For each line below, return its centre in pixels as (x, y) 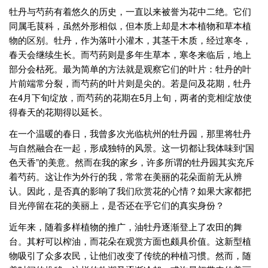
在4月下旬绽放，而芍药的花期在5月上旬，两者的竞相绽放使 (130, 98)
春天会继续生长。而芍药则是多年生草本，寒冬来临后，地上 (130, 54)
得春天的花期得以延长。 (58, 112)
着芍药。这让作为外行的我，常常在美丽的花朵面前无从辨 (126, 176)
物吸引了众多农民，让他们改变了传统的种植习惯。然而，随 (130, 255)
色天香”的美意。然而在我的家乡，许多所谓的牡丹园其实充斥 (132, 162)
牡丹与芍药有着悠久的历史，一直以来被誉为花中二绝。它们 (130, 11)
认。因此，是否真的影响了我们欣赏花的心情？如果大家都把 (130, 191)
